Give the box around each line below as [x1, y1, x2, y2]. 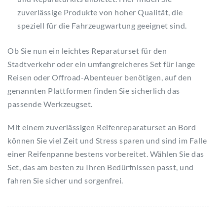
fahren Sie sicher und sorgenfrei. [7, 176, 123, 185]
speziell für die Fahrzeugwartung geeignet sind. [17, 21, 187, 31]
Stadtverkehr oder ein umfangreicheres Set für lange [7, 59, 195, 69]
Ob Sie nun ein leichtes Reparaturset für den [7, 46, 167, 56]
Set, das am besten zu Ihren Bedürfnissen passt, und [7, 162, 194, 172]
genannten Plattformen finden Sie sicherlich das [7, 86, 180, 96]
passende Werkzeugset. [7, 99, 93, 109]
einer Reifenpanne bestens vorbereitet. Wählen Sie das [7, 149, 204, 159]
